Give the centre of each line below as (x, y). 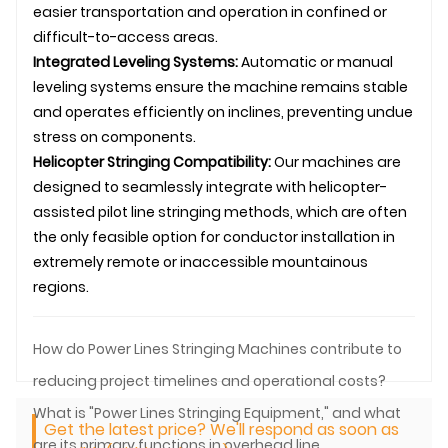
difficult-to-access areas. (125, 36)
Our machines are (336, 161)
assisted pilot (82, 211)
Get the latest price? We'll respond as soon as (221, 429)
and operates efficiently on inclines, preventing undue (223, 111)
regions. (61, 286)
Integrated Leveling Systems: (135, 61)
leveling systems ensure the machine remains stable (220, 86)
